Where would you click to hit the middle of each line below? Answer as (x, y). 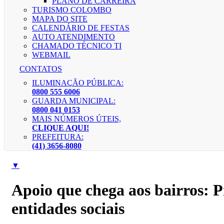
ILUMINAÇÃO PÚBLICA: (78, 83)
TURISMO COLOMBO (72, 10)
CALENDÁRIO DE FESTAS (81, 28)
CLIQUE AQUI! (60, 128)
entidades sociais (68, 208)
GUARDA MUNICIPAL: (74, 101)
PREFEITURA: (58, 137)
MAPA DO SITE (60, 19)
